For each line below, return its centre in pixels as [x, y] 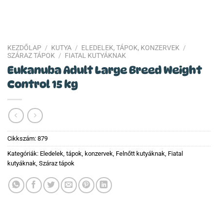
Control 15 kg [43, 84]
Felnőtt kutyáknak [140, 154]
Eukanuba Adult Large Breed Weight [105, 70]
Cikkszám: [22, 139]
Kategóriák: [24, 154]
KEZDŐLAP [24, 48]
